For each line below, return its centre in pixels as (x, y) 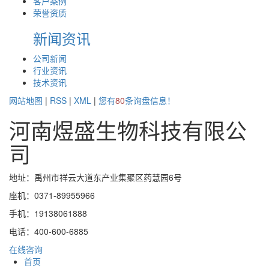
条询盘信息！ (150, 101)
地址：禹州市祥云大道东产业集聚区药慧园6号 (95, 177)
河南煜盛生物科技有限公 (128, 130)
